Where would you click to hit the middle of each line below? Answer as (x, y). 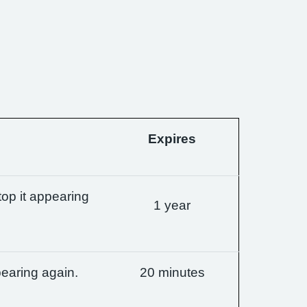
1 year (172, 205)
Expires (172, 139)
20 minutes (172, 272)
